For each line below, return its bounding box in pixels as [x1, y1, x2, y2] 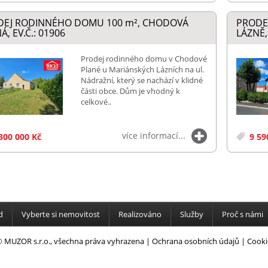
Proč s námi [221, 208, 263, 220]
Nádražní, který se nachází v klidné [80, 75, 203, 86]
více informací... [121, 129, 185, 141]
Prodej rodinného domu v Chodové [80, 53, 207, 65]
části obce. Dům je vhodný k [80, 86, 180, 97]
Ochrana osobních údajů [151, 235, 239, 246]
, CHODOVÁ [137, 16, 188, 30]
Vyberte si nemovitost [21, 208, 100, 220]
